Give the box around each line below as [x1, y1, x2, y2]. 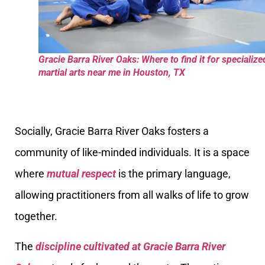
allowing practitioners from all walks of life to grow [15, 189, 249, 202]
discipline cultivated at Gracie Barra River [35, 240, 225, 253]
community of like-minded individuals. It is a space [15, 146, 250, 159]
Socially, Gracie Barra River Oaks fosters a [15, 125, 209, 138]
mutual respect [47, 167, 116, 180]
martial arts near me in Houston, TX [38, 66, 185, 78]
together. [15, 210, 57, 223]
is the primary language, [116, 167, 231, 180]
